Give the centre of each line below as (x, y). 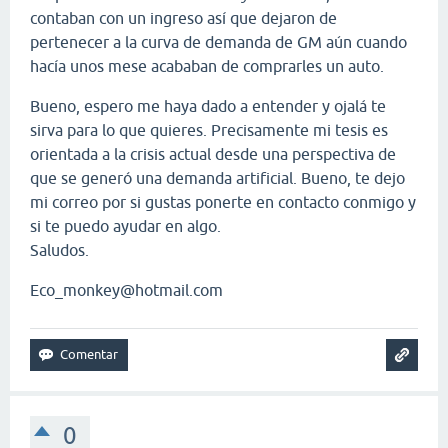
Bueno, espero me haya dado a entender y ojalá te (208, 105)
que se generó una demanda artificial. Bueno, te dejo (217, 177)
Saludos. (59, 249)
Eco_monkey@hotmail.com (126, 289)
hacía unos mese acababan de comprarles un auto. (207, 65)
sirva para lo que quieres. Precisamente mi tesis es (209, 129)
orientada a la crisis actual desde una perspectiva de (213, 153)
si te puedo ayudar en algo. (125, 225)
